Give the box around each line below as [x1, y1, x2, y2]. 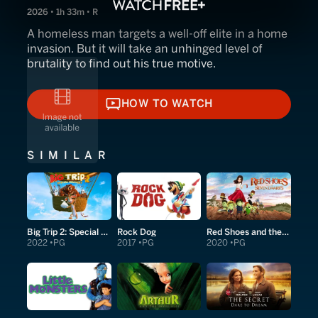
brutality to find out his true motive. [27, 57, 216, 70]
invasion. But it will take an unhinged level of [27, 42, 263, 55]
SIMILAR [27, 148, 111, 162]
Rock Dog [116, 226, 156, 237]
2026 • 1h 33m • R [27, 7, 98, 17]
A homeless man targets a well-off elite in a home [27, 27, 287, 40]
